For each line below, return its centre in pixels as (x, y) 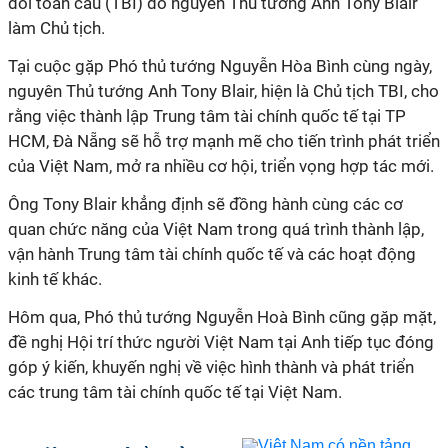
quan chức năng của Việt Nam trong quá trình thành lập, (216, 229)
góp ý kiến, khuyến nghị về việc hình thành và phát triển (211, 367)
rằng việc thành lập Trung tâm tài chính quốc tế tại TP (207, 116)
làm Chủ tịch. (56, 28)
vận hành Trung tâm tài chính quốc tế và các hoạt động (212, 254)
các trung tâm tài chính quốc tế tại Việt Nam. (175, 392)
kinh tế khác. (55, 279)
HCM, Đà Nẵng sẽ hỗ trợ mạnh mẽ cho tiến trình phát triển (224, 141)
